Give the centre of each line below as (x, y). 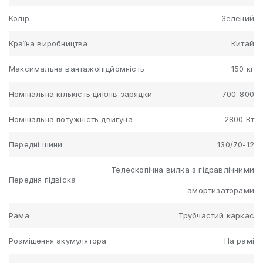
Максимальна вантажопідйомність (77, 68)
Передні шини (36, 144)
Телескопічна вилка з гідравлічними (183, 169)
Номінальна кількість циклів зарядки (80, 94)
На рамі (239, 240)
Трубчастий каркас (216, 215)
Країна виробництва (48, 43)
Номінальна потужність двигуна (71, 119)
